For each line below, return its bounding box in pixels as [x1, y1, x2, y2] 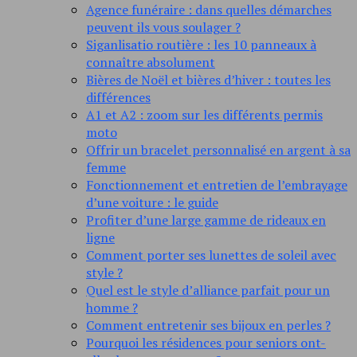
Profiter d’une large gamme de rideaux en [86, 211, 326, 229]
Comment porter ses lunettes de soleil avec [86, 246, 336, 265]
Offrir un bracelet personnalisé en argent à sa [86, 141, 351, 159]
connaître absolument [86, 53, 215, 72]
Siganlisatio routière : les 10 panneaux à [86, 36, 316, 54]
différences [86, 88, 151, 107]
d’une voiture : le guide [86, 194, 218, 212]
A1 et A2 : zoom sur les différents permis [86, 106, 323, 124]
